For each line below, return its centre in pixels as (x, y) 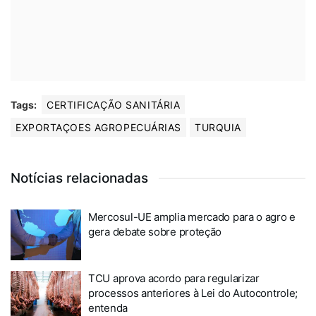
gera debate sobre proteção (155, 232)
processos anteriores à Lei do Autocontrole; (193, 293)
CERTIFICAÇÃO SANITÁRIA (114, 105)
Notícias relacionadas (79, 178)
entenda (108, 308)
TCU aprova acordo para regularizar (174, 278)
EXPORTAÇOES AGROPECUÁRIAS (98, 128)
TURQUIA (218, 128)
